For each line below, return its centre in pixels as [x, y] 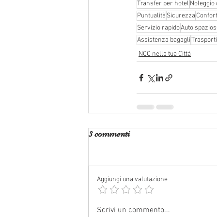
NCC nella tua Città [165, 54]
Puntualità [151, 16]
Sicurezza [181, 16]
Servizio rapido [158, 28]
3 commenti [109, 134]
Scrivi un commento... [133, 210]
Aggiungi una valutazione [132, 179]
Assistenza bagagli [164, 40]
